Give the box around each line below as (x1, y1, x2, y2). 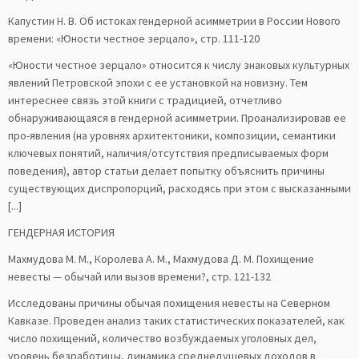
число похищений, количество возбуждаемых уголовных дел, (8, 331, 317, 345)
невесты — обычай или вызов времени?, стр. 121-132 (8, 269, 271, 284)
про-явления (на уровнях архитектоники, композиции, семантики (8, 128, 336, 143)
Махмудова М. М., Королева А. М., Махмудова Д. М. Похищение (8, 252, 314, 266)
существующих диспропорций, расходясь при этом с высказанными (8, 181, 351, 196)
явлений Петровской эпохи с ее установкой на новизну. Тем (8, 75, 308, 90)
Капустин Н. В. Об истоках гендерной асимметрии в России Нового (8, 14, 341, 28)
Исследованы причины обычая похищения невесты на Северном (8, 296, 330, 310)
